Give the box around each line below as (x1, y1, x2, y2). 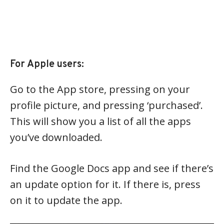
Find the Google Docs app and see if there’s (10, 161, 213, 175)
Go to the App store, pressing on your (10, 82, 190, 96)
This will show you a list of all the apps (10, 114, 191, 128)
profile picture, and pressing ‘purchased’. (10, 98, 203, 112)
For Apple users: (10, 57, 84, 71)
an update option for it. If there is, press (10, 177, 200, 191)
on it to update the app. (10, 193, 122, 207)
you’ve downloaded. (10, 130, 102, 144)
